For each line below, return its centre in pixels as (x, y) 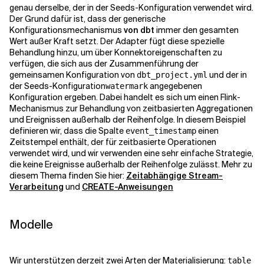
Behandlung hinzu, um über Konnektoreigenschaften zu (116, 52)
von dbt (139, 30)
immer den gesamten (197, 30)
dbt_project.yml (172, 75)
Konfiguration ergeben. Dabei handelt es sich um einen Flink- (125, 97)
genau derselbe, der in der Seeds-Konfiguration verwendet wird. (131, 8)
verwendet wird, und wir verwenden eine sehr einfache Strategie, (131, 153)
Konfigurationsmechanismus (67, 30)
